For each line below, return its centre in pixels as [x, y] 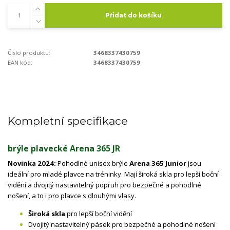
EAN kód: [20, 62]
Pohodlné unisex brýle [93, 164]
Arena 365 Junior [159, 164]
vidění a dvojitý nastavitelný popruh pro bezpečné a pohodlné [104, 185]
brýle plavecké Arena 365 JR [64, 148]
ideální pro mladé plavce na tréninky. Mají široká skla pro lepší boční [113, 174]
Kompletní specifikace [68, 121]
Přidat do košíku [133, 15]
